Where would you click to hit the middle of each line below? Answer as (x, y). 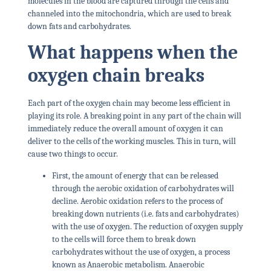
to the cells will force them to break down (124, 239)
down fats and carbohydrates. (80, 27)
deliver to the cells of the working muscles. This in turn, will (132, 142)
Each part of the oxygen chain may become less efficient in (129, 103)
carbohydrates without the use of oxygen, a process (141, 252)
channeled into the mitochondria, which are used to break (129, 14)
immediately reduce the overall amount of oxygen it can (125, 129)
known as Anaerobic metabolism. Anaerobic (128, 264)
